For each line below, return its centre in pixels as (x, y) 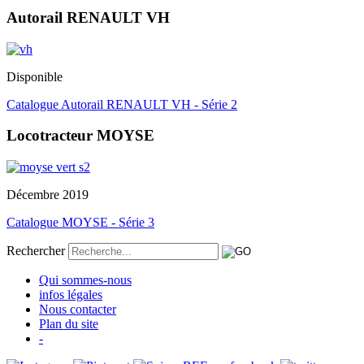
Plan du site (69, 324)
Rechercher (36, 251)
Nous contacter (78, 310)
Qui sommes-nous (85, 280)
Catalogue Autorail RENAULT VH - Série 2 (122, 104)
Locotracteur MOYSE (80, 136)
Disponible (35, 76)
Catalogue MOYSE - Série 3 (80, 223)
